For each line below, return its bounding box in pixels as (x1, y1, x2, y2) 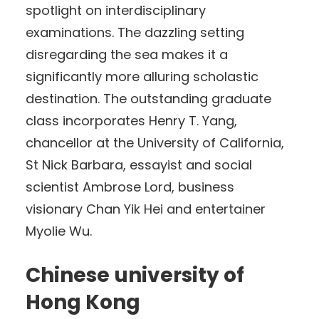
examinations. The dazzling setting (26, 23, 244, 41)
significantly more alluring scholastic (26, 67, 258, 85)
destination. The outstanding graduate (26, 89, 271, 108)
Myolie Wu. (26, 221, 92, 240)
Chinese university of (26, 261, 244, 289)
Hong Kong (26, 288, 140, 316)
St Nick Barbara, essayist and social (26, 155, 252, 174)
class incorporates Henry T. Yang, (26, 111, 237, 130)
